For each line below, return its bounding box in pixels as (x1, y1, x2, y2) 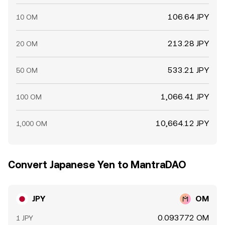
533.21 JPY (168, 65, 209, 75)
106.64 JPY (168, 12, 209, 22)
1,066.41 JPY (161, 92, 209, 101)
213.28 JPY (168, 39, 209, 48)
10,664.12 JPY (156, 119, 209, 128)
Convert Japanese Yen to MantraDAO (8, 159, 186, 171)
